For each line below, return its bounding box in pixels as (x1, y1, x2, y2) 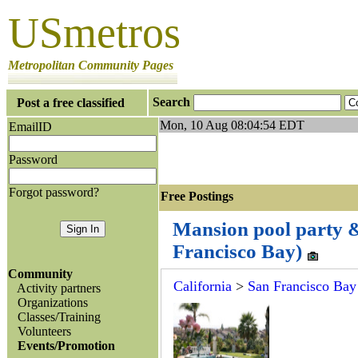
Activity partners (17, 281, 101, 295)
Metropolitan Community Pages (8, 58, 173, 72)
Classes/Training (18, 310, 101, 324)
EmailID (9, 120, 52, 133)
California (173, 278, 232, 294)
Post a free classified (17, 96, 125, 109)
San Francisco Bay (248, 278, 356, 294)
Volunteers (18, 324, 71, 338)
